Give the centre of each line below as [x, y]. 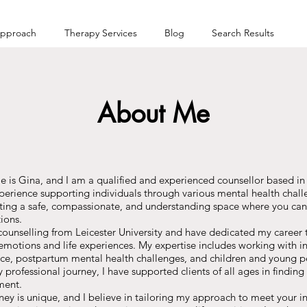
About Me [153, 113]
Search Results [243, 33]
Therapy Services [100, 33]
